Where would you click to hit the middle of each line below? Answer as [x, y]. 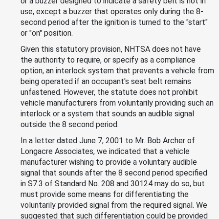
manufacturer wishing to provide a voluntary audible [109, 162]
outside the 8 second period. [70, 124]
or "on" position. [47, 33]
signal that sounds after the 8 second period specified [114, 173]
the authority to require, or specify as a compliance [108, 60]
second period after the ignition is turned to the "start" [114, 22]
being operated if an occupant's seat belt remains [106, 81]
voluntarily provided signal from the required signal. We [114, 205]
